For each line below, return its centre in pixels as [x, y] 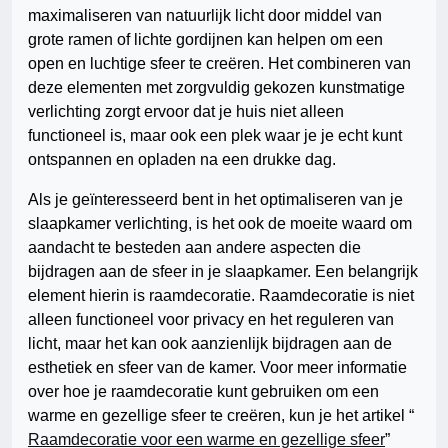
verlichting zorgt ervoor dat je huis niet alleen [186, 112]
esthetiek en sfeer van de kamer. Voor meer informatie [217, 368]
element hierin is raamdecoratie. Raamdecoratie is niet [221, 296]
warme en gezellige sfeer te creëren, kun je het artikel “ [221, 416]
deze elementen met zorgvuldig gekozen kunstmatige [216, 88]
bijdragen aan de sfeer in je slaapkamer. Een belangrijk [223, 272]
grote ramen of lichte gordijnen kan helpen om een [205, 40]
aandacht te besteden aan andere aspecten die [194, 248]
